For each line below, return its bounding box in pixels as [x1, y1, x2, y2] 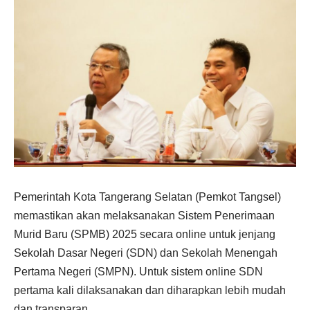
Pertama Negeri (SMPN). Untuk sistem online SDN [14, 265, 263, 277]
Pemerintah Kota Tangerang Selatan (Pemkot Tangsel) [14, 190, 281, 203]
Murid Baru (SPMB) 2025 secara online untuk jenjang [14, 228, 275, 240]
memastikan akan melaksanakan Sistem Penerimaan [14, 209, 275, 221]
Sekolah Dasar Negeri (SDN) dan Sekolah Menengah [14, 246, 277, 259]
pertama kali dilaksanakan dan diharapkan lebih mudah [14, 284, 286, 296]
